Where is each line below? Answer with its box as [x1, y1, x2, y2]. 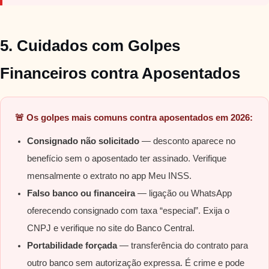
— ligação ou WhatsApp [135, 189, 232, 199]
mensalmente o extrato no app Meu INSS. [27, 171, 192, 181]
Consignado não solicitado [27, 136, 139, 147]
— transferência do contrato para [117, 241, 248, 251]
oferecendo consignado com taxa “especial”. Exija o [27, 206, 229, 216]
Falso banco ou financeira [27, 189, 135, 199]
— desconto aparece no [139, 136, 235, 147]
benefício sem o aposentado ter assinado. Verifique [27, 154, 226, 164]
